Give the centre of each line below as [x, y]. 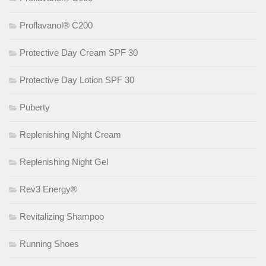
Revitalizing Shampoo [62, 216]
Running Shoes [49, 243]
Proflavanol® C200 [56, 25]
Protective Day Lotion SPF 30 [77, 80]
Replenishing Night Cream [70, 134]
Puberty [35, 107]
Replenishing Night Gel [64, 161]
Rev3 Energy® [48, 189]
